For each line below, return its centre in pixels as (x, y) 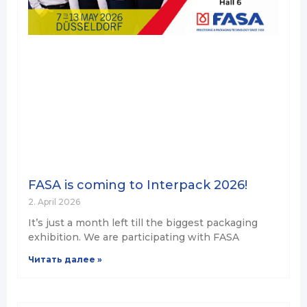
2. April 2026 (54, 201)
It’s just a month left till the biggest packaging (143, 222)
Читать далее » (65, 259)
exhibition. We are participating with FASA (134, 237)
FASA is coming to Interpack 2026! (138, 185)
